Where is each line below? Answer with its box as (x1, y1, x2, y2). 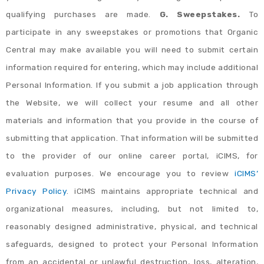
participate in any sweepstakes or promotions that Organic (6, 27, 258, 37)
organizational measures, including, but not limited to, (6, 204, 258, 214)
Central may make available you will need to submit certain (6, 45, 258, 55)
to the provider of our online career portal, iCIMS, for (6, 151, 258, 161)
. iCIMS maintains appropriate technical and (67, 186, 259, 196)
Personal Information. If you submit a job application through (6, 80, 258, 90)
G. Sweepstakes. (159, 9, 249, 19)
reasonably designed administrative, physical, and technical (6, 222, 258, 232)
